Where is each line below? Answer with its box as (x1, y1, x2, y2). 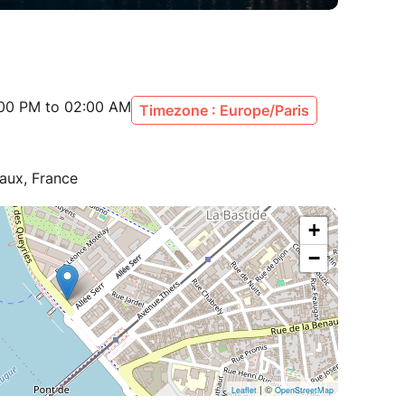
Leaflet (231, 384, 257, 397)
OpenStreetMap (275, 384, 334, 397)
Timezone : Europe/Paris (139, 101, 309, 120)
